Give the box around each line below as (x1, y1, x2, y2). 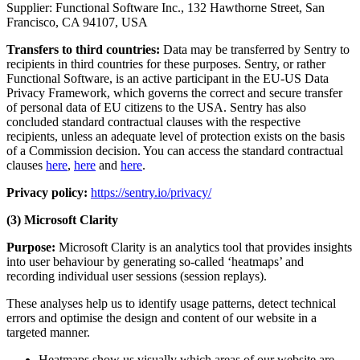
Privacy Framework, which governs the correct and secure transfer (6, 85, 342, 100)
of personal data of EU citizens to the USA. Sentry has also (6, 100, 306, 114)
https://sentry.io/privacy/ (91, 185, 211, 199)
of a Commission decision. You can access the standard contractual (6, 143, 343, 157)
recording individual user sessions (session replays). (6, 268, 267, 283)
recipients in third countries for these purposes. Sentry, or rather (6, 56, 325, 71)
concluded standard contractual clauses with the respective (6, 114, 301, 129)
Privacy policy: (6, 185, 91, 199)
